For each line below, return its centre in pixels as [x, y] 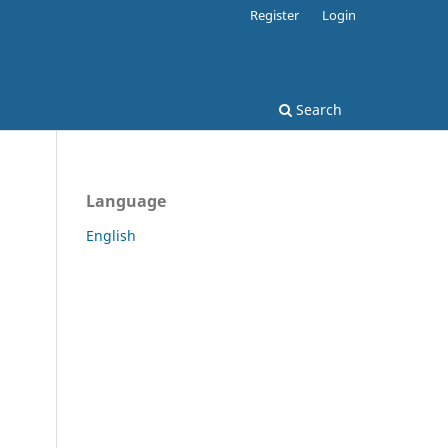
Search [317, 109]
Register [275, 14]
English [111, 235]
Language [126, 200]
